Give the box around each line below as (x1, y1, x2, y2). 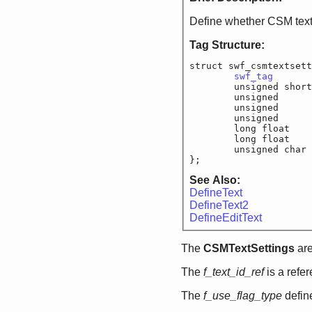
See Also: (189, 174, 243, 187)
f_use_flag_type (203, 290, 282, 302)
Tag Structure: (189, 39, 267, 52)
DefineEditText (189, 212, 262, 224)
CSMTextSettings (203, 242, 295, 255)
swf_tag (234, 71, 273, 82)
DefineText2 (189, 199, 249, 212)
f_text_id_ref (203, 266, 264, 279)
